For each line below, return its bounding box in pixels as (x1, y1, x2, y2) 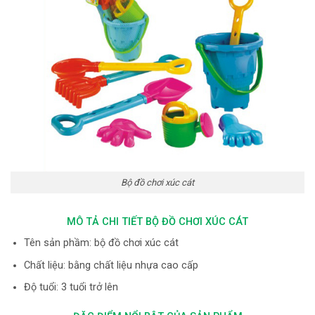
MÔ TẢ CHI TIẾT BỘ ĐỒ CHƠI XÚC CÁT (67, 215, 248, 228)
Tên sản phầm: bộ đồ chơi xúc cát (23, 237, 179, 250)
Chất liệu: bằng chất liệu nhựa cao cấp (23, 259, 198, 271)
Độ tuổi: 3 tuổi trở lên (23, 281, 118, 294)
